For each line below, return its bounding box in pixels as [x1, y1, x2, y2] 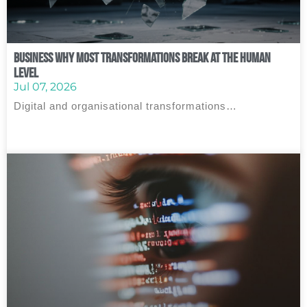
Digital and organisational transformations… [14, 100, 237, 112]
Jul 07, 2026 [14, 80, 77, 93]
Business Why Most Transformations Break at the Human [14, 50, 271, 65]
